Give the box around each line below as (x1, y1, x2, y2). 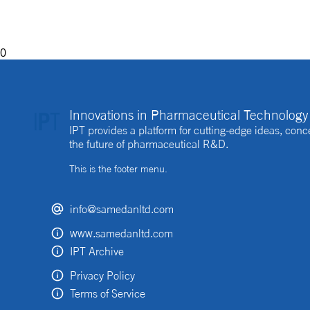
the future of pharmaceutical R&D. (69, 137, 228, 152)
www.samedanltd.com (70, 226, 173, 241)
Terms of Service (70, 286, 145, 301)
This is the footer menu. (69, 163, 167, 175)
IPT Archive (70, 244, 124, 259)
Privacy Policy (70, 268, 135, 283)
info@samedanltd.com (70, 202, 174, 217)
